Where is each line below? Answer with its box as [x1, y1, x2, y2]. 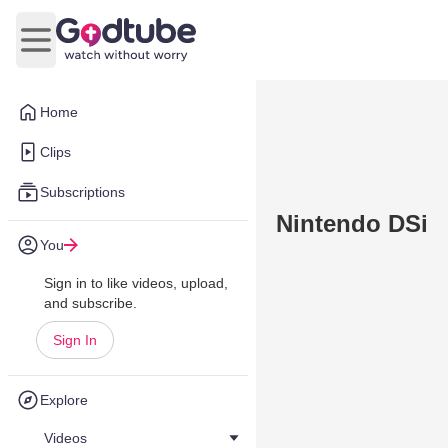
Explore [40, 392, 88, 408]
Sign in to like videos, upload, [44, 275, 228, 291]
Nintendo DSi [276, 210, 428, 237]
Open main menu [34, 41, 157, 59]
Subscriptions [40, 184, 125, 200]
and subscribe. [44, 295, 137, 311]
